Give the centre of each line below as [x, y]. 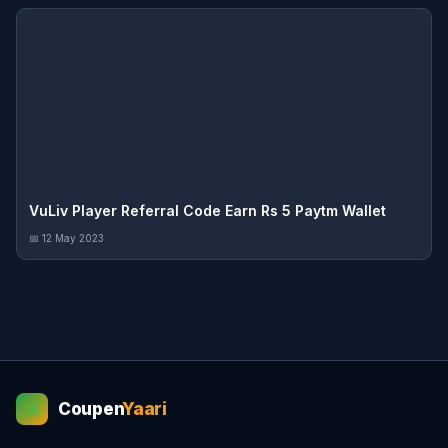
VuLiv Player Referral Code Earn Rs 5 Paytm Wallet [207, 210]
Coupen [90, 408]
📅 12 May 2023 [66, 237]
